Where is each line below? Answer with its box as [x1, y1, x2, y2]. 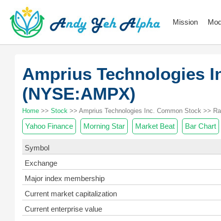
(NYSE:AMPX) [22, 84, 136, 103]
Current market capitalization [25, 189, 117, 198]
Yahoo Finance [25, 122, 73, 130]
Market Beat [135, 122, 175, 130]
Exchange [25, 159, 57, 167]
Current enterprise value [25, 205, 102, 213]
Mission [173, 18, 198, 26]
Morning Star [83, 122, 125, 130]
